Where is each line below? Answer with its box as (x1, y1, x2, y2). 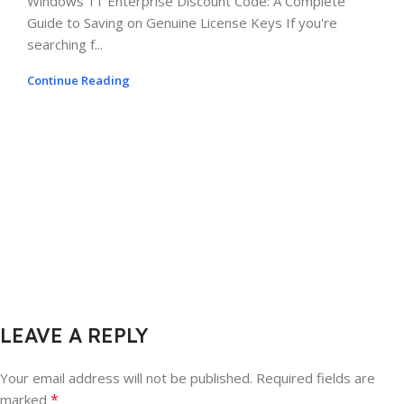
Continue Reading (27, 72, 130, 89)
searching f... (27, 35, 103, 54)
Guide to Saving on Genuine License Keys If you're (27, 14, 337, 32)
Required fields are (256, 369, 375, 388)
